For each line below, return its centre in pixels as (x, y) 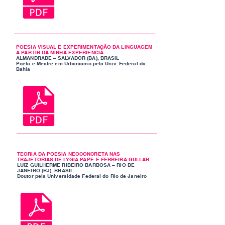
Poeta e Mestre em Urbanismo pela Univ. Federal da (81, 63)
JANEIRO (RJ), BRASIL (45, 170)
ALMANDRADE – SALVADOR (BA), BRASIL (68, 58)
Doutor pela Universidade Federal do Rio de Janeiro (82, 176)
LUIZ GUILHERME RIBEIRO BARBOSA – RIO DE (76, 165)
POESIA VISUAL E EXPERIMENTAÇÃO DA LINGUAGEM (84, 47)
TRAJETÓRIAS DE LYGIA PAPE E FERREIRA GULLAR (83, 159)
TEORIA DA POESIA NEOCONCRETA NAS (69, 154)
